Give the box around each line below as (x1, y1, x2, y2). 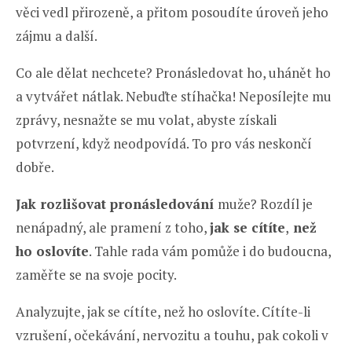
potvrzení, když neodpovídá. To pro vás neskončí (16, 134, 312, 153)
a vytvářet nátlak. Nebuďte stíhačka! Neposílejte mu (16, 87, 332, 106)
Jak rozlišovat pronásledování (16, 195, 218, 214)
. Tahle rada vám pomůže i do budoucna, (89, 242, 331, 261)
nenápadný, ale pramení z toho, (16, 218, 210, 237)
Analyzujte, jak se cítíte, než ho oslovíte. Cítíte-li (16, 302, 310, 321)
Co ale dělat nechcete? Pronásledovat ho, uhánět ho (16, 64, 331, 82)
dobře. (16, 158, 54, 177)
